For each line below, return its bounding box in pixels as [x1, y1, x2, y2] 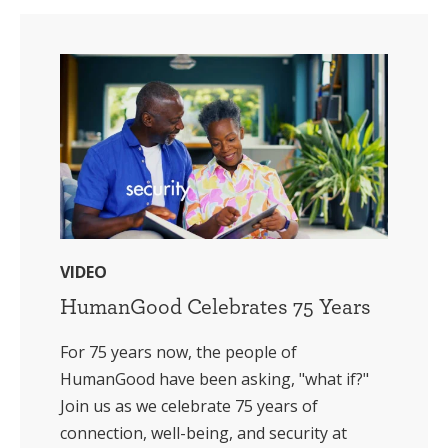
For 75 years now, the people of [60, 340, 297, 363]
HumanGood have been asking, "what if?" [60, 367, 369, 390]
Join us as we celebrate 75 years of [60, 394, 318, 417]
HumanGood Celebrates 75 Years [60, 292, 371, 319]
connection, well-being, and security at [60, 421, 347, 444]
